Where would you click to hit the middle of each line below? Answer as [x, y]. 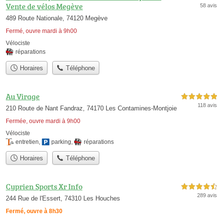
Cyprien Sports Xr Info [44, 187]
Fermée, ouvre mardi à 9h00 [43, 121]
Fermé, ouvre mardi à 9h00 [41, 31]
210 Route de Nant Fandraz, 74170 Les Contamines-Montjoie [91, 108]
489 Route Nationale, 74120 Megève [57, 18]
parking [61, 142]
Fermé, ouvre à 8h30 [34, 211]
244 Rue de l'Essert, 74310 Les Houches [63, 199]
